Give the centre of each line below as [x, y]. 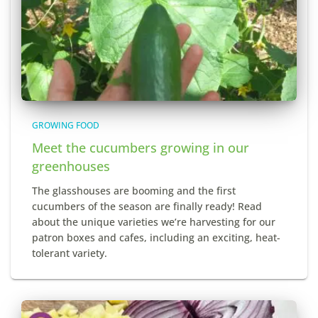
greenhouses [71, 166]
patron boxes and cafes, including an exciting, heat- [156, 237]
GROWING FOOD [66, 125]
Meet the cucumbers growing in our [141, 147]
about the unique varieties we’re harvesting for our [154, 221]
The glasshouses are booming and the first [134, 190]
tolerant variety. [70, 253]
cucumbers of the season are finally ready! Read [147, 206]
